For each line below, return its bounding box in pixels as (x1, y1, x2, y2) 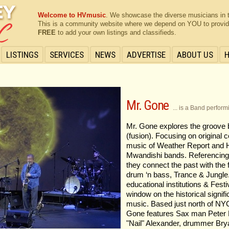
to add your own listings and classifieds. (56, 29, 176, 36)
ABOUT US (177, 50, 213, 60)
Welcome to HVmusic (38, 11, 106, 19)
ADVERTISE (127, 50, 166, 60)
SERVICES (50, 50, 84, 60)
